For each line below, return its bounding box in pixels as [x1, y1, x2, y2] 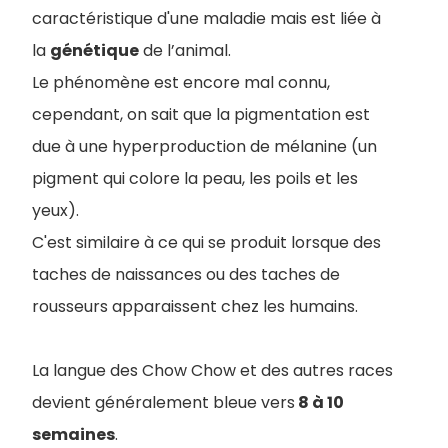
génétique [50, 38, 139, 62]
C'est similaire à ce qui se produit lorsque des [32, 230, 381, 254]
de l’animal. [139, 38, 231, 62]
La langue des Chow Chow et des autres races [32, 358, 393, 382]
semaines [32, 422, 115, 446]
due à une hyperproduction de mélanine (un [32, 134, 377, 158]
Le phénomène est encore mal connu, [32, 70, 330, 94]
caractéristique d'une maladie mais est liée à [32, 6, 381, 30]
